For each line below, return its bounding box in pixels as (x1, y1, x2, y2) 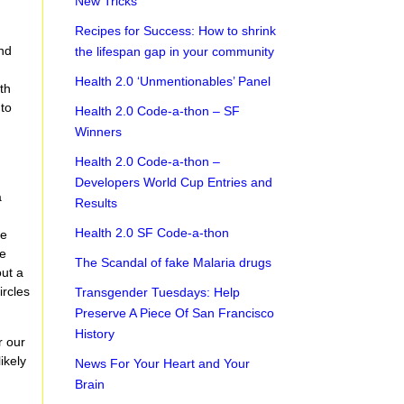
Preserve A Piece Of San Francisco (75, 306, 275, 320)
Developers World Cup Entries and (75, 175, 273, 189)
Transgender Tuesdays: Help (75, 285, 241, 299)
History (75, 326, 115, 341)
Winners (75, 124, 123, 139)
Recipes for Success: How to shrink (75, 23, 277, 38)
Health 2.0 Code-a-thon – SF (75, 104, 241, 118)
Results (75, 196, 118, 210)
